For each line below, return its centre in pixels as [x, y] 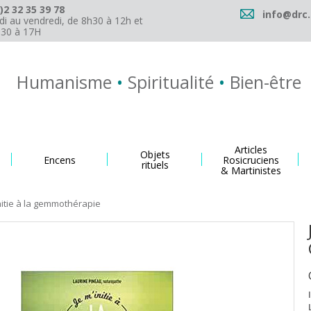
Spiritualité [170, 82]
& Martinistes [251, 170]
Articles [251, 149]
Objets [155, 155]
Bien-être [263, 82]
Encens [59, 160]
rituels [155, 165]
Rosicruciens [251, 160]
